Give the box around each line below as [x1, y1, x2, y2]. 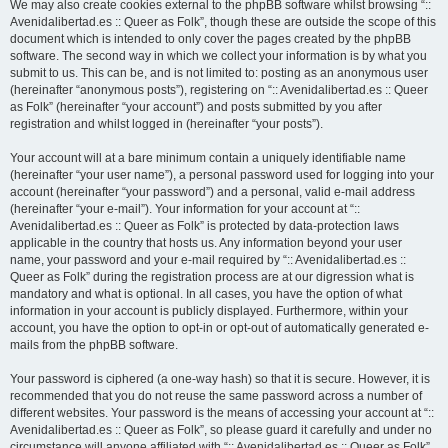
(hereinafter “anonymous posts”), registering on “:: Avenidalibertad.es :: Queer [10, 83, 428, 97]
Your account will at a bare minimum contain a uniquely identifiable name [10, 151, 406, 165]
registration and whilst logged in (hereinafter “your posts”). [10, 117, 323, 131]
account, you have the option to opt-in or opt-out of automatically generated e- [10, 321, 429, 335]
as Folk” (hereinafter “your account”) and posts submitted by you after [10, 100, 382, 114]
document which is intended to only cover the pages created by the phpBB [10, 32, 411, 46]
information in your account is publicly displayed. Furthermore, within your [10, 304, 408, 318]
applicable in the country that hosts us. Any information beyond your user [10, 236, 402, 250]
